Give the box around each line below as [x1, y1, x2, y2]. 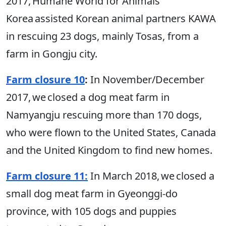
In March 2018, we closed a [88, 169, 214, 183]
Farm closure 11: [6, 169, 88, 183]
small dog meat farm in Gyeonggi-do [6, 187, 178, 201]
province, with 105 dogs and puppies [6, 204, 177, 218]
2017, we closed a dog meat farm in [6, 90, 169, 104]
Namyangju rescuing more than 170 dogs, [6, 108, 202, 122]
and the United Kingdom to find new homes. [6, 143, 215, 157]
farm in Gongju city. [6, 47, 100, 61]
